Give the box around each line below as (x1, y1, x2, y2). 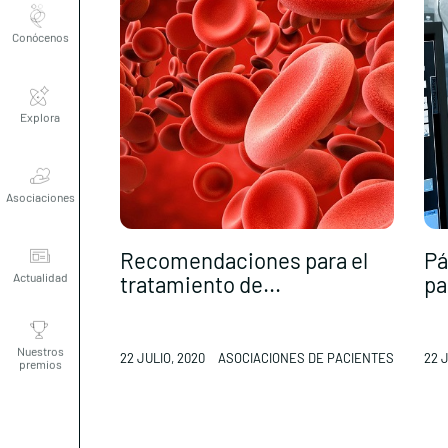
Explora (20, 81, 60, 96)
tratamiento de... (120, 271, 281, 298)
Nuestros (16, 314, 64, 329)
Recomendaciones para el (120, 247, 368, 274)
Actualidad (12, 241, 68, 256)
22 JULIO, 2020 (120, 350, 205, 366)
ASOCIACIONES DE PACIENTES (217, 350, 394, 366)
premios (18, 327, 62, 342)
